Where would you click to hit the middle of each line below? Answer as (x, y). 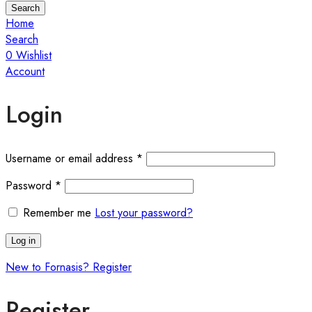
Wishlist (34, 55)
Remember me (57, 212)
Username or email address (71, 158)
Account (25, 71)
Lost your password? (144, 212)
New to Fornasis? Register (69, 267)
